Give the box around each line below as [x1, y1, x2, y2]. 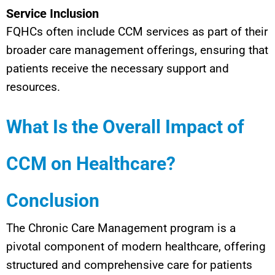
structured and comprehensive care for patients [6, 257, 252, 272]
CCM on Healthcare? [6, 152, 176, 174]
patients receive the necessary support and [6, 61, 229, 76]
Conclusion [6, 189, 99, 211]
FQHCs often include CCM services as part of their [6, 24, 268, 39]
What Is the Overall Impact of [6, 115, 244, 137]
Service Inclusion [6, 6, 99, 21]
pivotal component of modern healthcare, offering [6, 239, 266, 254]
